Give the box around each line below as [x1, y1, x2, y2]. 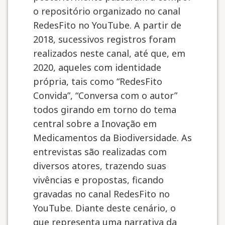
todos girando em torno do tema [33, 103, 176, 116]
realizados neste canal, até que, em [33, 47, 185, 59]
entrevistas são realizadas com [33, 146, 167, 158]
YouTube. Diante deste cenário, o [33, 202, 176, 214]
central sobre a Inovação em [33, 118, 157, 130]
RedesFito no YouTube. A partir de [33, 19, 181, 31]
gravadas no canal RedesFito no [33, 188, 170, 200]
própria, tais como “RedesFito [33, 75, 162, 87]
